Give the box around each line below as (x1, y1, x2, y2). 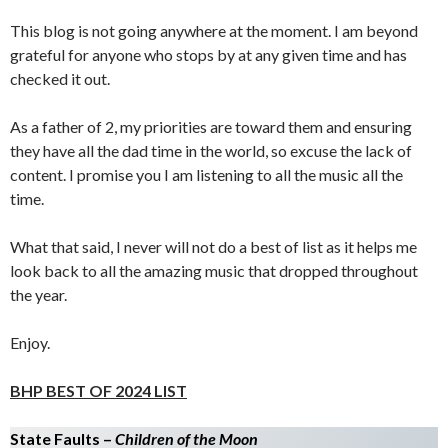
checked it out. (10, 69, 110, 88)
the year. (10, 285, 67, 304)
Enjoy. (10, 333, 50, 352)
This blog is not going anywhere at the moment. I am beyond (10, 21, 418, 40)
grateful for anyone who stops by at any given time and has (10, 45, 407, 64)
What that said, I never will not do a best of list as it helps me (10, 237, 417, 256)
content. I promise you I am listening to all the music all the (10, 165, 403, 184)
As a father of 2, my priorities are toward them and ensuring (10, 117, 412, 136)
